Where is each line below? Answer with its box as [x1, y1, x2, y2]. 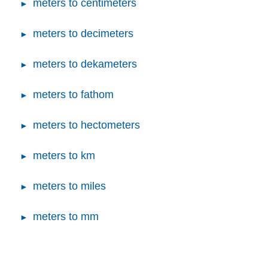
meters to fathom [33, 88, 114, 100]
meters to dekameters [33, 57, 137, 70]
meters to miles [33, 179, 106, 192]
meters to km [33, 149, 95, 162]
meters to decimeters [33, 27, 133, 39]
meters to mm [33, 210, 99, 223]
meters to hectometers [33, 118, 140, 131]
